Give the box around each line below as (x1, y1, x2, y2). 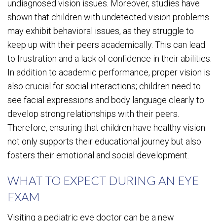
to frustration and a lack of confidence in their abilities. (7, 53, 212, 64)
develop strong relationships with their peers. (7, 109, 179, 119)
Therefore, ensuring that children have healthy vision (7, 122, 205, 133)
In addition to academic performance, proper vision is (7, 67, 210, 77)
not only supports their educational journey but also (7, 136, 201, 147)
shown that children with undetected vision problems (7, 12, 209, 22)
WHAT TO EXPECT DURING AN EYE (7, 173, 199, 187)
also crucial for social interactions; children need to (7, 81, 201, 91)
